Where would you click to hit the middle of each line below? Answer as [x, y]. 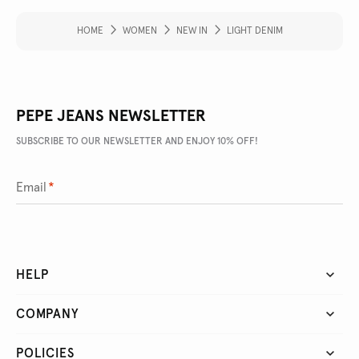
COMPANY [48, 315]
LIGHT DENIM [254, 32]
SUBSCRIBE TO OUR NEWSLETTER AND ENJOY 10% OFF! [137, 142]
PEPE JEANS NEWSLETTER [111, 117]
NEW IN [192, 32]
